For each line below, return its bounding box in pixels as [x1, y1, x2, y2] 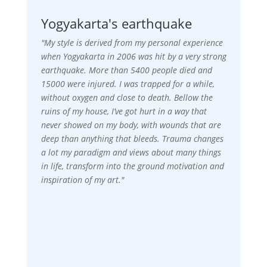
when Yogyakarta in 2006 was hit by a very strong [41, 51, 226, 63]
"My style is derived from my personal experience [41, 37, 223, 49]
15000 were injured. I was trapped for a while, [41, 78, 215, 90]
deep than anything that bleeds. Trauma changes [41, 133, 223, 145]
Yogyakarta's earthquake [41, 14, 192, 33]
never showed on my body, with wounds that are [41, 119, 221, 131]
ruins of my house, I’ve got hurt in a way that [41, 105, 207, 117]
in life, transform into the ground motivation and [41, 160, 224, 172]
